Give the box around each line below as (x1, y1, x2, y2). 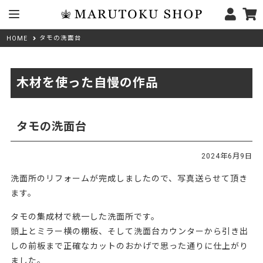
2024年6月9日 (201, 151, 253, 160)
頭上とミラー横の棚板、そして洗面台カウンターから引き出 (10, 226, 248, 236)
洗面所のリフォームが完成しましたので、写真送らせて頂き (10, 173, 248, 183)
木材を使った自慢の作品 (16, 75, 159, 90)
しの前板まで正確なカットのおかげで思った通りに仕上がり (10, 241, 248, 251)
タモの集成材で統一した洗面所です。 (10, 211, 160, 221)
